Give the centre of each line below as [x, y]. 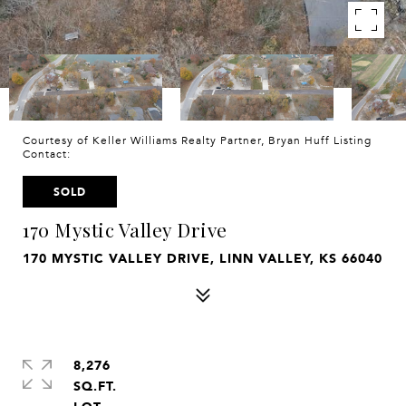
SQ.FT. [95, 386]
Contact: [50, 154]
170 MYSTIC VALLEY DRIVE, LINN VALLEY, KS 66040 [203, 258]
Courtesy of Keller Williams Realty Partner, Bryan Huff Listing [197, 140]
